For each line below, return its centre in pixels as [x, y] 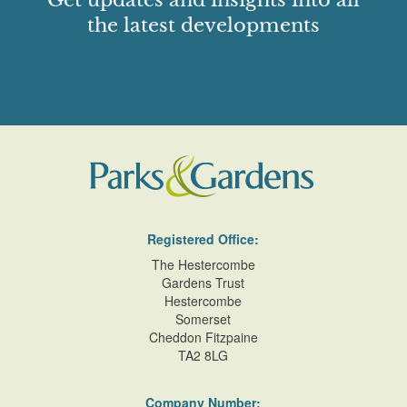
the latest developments [203, 26]
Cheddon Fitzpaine [203, 337]
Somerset [203, 319]
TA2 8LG [203, 355]
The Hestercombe [203, 264]
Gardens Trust [203, 283]
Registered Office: [203, 239]
